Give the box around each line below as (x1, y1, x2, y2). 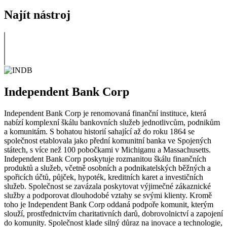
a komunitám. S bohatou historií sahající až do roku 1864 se (4, 127, 195, 136)
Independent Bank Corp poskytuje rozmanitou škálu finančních (4, 154, 206, 163)
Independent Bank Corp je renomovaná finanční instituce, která (4, 108, 206, 118)
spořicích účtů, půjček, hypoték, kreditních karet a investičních (4, 172, 203, 181)
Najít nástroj (4, 8, 70, 21)
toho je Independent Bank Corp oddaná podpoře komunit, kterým (4, 200, 213, 209)
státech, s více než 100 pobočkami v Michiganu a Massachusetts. (4, 145, 211, 154)
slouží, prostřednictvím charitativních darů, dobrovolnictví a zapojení (4, 209, 223, 218)
